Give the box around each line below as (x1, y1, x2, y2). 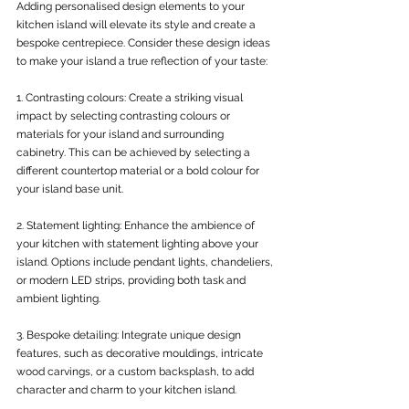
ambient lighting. (16, 292, 100, 305)
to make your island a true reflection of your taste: (16, 55, 267, 68)
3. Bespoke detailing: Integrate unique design (16, 329, 244, 341)
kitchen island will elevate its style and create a (16, 18, 258, 31)
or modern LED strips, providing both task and (16, 274, 248, 287)
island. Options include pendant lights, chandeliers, (16, 256, 276, 268)
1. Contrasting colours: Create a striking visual (16, 91, 246, 104)
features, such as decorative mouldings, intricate (16, 347, 266, 360)
